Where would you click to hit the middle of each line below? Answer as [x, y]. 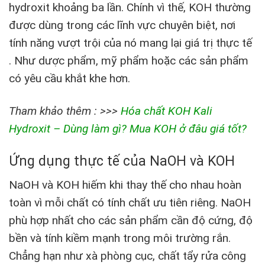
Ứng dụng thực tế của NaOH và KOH [122, 161]
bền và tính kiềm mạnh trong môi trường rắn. [120, 238]
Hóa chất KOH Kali [167, 111]
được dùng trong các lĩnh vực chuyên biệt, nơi [122, 25]
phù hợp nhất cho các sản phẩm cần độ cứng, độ [131, 221]
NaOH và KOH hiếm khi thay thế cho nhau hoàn [125, 185]
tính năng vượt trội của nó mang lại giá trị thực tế [130, 43]
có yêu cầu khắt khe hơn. [70, 78]
